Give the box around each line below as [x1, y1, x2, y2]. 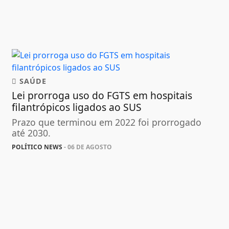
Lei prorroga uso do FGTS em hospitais [12, 88, 193, 103]
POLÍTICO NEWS [12, 143, 63, 152]
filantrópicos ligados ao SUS [12, 100, 142, 114]
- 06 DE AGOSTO [62, 143, 112, 152]
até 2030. [12, 127, 51, 140]
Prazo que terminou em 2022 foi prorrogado [12, 116, 202, 129]
